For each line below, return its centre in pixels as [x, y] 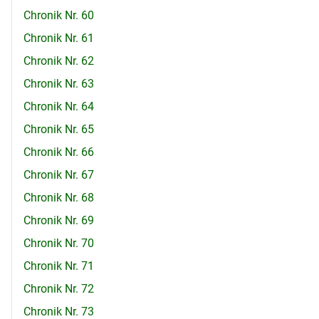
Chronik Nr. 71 [59, 266]
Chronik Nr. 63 [59, 84]
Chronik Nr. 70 [59, 244]
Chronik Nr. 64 [59, 107]
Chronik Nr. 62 [59, 61]
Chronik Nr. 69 [59, 221]
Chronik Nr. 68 [59, 198]
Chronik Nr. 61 [59, 38]
